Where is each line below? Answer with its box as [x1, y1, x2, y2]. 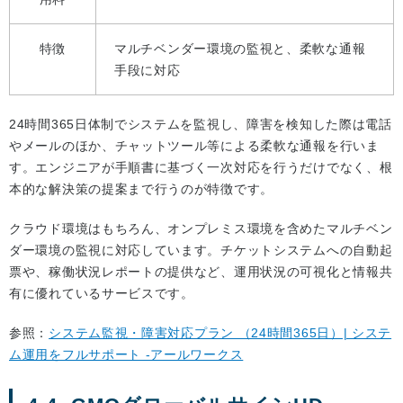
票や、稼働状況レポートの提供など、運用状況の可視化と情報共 [9, 264, 393, 280]
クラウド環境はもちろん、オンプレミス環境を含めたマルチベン [9, 221, 393, 237]
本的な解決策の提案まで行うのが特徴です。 [9, 182, 273, 197]
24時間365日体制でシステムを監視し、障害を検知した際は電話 [9, 117, 392, 132]
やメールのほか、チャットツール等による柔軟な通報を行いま [9, 139, 380, 154]
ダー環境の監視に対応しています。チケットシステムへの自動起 [9, 243, 393, 258]
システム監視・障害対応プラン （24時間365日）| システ [49, 326, 392, 341]
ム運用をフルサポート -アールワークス [9, 347, 244, 363]
